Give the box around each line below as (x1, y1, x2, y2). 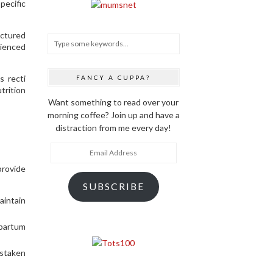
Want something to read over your (48, 96, 179, 107)
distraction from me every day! (55, 122, 172, 133)
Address (50, 155, 83, 166)
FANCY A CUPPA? (76, 73, 151, 81)
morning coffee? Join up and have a (47, 109, 180, 120)
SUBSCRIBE (82, 180, 144, 193)
